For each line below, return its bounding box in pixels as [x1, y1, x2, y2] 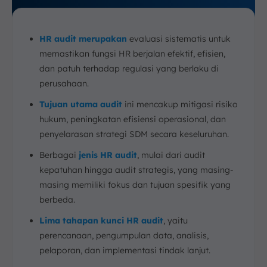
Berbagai [39, 150, 79, 160]
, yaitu [163, 215, 188, 226]
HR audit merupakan [39, 33, 127, 44]
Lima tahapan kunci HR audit [39, 215, 163, 226]
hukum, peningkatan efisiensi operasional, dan [39, 114, 226, 125]
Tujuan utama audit [39, 99, 122, 110]
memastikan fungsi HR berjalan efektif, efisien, [39, 48, 225, 59]
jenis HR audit [79, 150, 137, 160]
